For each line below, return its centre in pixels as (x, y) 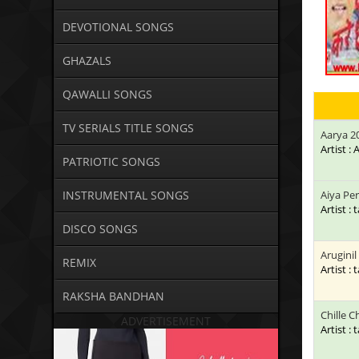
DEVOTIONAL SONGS (118, 27)
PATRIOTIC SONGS (111, 162)
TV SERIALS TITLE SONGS (128, 128)
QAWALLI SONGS (107, 95)
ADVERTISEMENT (166, 321)
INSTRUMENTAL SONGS (125, 196)
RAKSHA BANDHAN (113, 296)
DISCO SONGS (100, 229)
